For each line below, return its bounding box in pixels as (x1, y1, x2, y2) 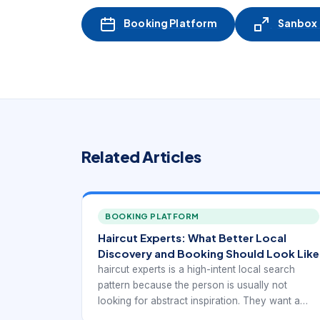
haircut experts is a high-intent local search (98, 264, 295, 276)
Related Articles (81, 146, 201, 167)
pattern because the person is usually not (98, 279, 287, 291)
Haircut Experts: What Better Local (98, 231, 286, 245)
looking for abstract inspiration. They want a (98, 295, 300, 307)
